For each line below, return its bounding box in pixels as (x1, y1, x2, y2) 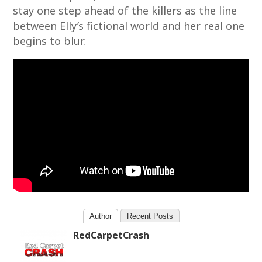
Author (89, 211, 112, 220)
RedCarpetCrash (73, 228, 150, 242)
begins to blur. (13, 34, 86, 48)
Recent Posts (126, 211, 173, 220)
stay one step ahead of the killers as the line (13, 4, 237, 18)
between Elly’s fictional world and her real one (13, 19, 245, 33)
